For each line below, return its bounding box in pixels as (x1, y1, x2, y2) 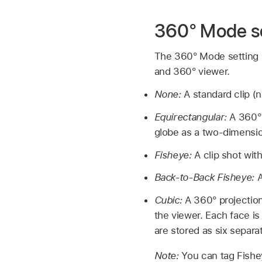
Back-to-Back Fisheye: (154, 171, 257, 184)
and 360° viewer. (154, 65, 230, 78)
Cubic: (154, 194, 185, 206)
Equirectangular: (154, 111, 230, 123)
